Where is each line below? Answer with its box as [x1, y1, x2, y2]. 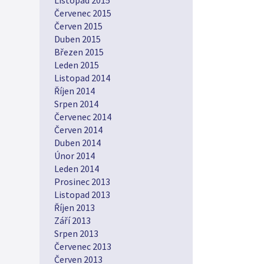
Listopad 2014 [54, 72, 110, 84]
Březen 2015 [54, 46, 104, 58]
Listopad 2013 [54, 189, 110, 200]
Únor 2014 [54, 150, 95, 161]
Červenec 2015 [54, 7, 111, 19]
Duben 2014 [54, 137, 101, 148]
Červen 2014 [54, 124, 103, 136]
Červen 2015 [54, 20, 103, 32]
